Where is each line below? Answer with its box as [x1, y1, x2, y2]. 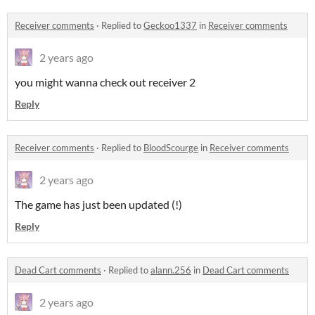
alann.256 [150, 264, 191, 276]
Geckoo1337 [143, 20, 197, 32]
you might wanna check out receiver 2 [15, 75, 198, 89]
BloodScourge [143, 142, 198, 154]
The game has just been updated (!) [15, 198, 182, 212]
